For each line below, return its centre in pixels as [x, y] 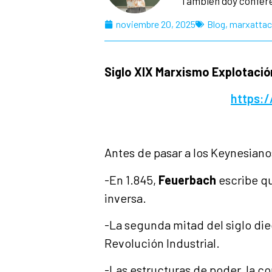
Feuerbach [187, 179]
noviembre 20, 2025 [156, 24]
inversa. [125, 198]
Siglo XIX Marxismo [158, 72]
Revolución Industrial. [162, 243]
